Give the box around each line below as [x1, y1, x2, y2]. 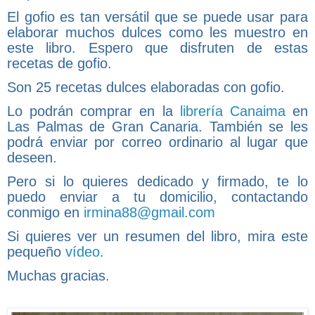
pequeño [7, 243, 65, 259]
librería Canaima [179, 103, 285, 119]
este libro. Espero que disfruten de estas [7, 39, 308, 56]
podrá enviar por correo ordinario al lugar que [7, 134, 308, 150]
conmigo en [7, 204, 84, 220]
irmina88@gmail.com [84, 204, 215, 220]
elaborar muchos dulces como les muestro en [7, 24, 308, 40]
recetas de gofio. [7, 55, 112, 71]
